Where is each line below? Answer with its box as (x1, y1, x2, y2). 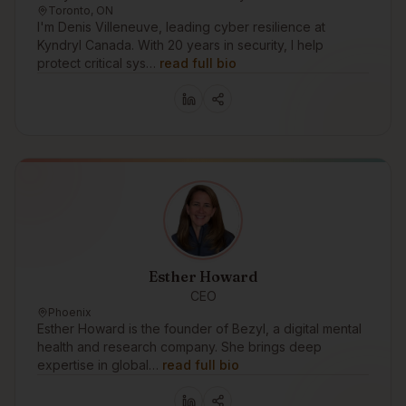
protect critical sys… (37, 55, 156, 71)
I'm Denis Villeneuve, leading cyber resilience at (37, 19, 325, 34)
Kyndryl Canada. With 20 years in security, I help (37, 37, 324, 53)
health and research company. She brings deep (37, 339, 322, 354)
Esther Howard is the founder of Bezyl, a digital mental (37, 321, 362, 336)
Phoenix (48, 305, 92, 319)
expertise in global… (37, 357, 159, 372)
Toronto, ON (48, 4, 113, 17)
